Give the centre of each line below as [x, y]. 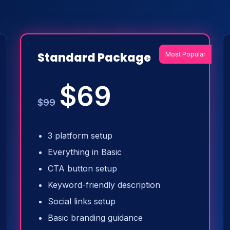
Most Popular [185, 54]
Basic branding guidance [95, 218]
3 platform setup [80, 136]
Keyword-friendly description [104, 185]
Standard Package [94, 58]
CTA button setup [82, 168]
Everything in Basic [85, 152]
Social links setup [82, 201]
